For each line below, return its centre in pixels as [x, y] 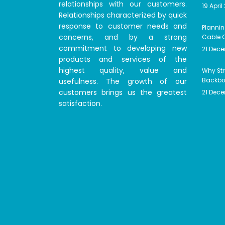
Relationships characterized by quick [123, 15]
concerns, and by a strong [123, 37]
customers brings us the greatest [123, 92]
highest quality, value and [123, 70]
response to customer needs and [123, 26]
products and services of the [123, 59]
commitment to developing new [123, 48]
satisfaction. [80, 103]
